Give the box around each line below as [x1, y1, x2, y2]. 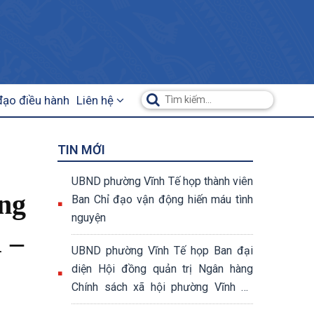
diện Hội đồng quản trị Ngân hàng [71, 262, 253, 275]
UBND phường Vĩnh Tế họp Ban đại [71, 244, 253, 257]
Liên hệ [76, 93, 116, 107]
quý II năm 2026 [71, 299, 151, 312]
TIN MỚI [57, 142, 105, 157]
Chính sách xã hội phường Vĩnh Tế [71, 280, 253, 294]
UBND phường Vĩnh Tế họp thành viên [71, 175, 253, 188]
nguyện [71, 211, 106, 224]
